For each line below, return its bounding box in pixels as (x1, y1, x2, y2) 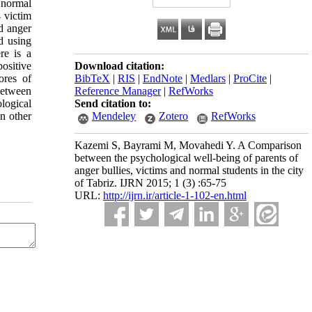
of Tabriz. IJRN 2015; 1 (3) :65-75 (75, 177, 226, 189)
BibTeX (75, 72, 110, 84)
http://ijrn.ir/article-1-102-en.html (103, 189, 247, 201)
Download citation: (75, 60, 164, 72)
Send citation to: (75, 97, 151, 109)
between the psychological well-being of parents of (75, 152, 298, 164)
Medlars (190, 72, 226, 84)
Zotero (159, 110, 188, 122)
